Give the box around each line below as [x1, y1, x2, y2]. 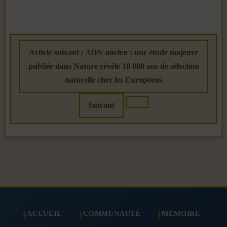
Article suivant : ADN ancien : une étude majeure [29, 48, 198, 57]
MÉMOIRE [162, 209, 200, 218]
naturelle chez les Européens [65, 75, 162, 85]
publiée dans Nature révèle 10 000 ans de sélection [28, 62, 199, 71]
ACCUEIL [27, 209, 62, 218]
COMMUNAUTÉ [83, 209, 140, 218]
